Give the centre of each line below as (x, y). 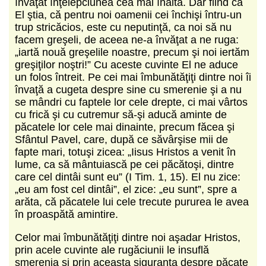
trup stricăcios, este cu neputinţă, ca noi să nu (123, 27)
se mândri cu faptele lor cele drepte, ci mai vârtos (131, 102)
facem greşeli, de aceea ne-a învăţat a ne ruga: (127, 39)
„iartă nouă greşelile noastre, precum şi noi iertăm (132, 52)
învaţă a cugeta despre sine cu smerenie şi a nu (128, 89)
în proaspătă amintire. (66, 214)
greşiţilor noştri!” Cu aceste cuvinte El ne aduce (126, 64)
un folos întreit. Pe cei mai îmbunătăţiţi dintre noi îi (133, 77)
